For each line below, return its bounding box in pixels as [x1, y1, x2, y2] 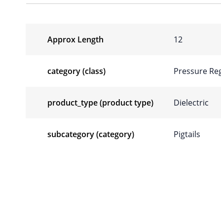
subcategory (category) [47, 129, 134, 140]
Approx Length [47, 34, 104, 45]
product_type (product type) [47, 97, 153, 109]
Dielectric [174, 97, 209, 109]
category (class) [47, 66, 106, 77]
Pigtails [174, 129, 200, 140]
